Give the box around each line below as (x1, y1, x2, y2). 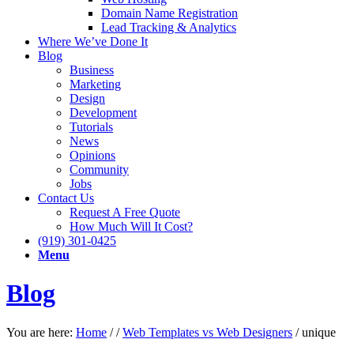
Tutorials (70, 120, 113, 134)
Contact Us (38, 191, 94, 205)
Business (70, 63, 114, 77)
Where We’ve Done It (38, 35, 148, 48)
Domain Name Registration (101, 6, 238, 20)
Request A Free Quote (70, 205, 180, 219)
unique (302, 325, 336, 339)
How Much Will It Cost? (70, 220, 193, 233)
